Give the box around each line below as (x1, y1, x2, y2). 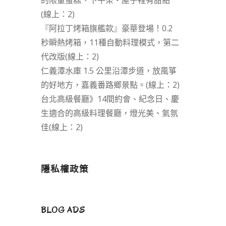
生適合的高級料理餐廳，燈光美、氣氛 (40, 107, 178, 119)
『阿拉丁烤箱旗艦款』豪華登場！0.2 (40, 23, 173, 34)
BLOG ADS (40, 204, 85, 216)
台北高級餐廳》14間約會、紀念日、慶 (40, 93, 179, 105)
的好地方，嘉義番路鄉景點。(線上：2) (40, 79, 180, 91)
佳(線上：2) (40, 122, 83, 133)
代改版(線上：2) (40, 51, 99, 63)
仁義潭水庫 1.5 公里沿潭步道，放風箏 (40, 65, 177, 77)
